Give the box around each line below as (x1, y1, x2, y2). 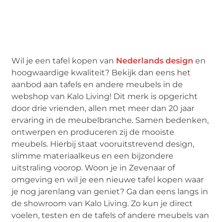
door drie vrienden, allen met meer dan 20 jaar (11, 103, 195, 113)
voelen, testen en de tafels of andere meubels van (11, 210, 210, 220)
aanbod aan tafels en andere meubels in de (11, 79, 183, 89)
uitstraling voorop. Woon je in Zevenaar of (11, 163, 175, 172)
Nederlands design (116, 55, 194, 65)
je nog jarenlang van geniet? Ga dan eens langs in (11, 186, 209, 196)
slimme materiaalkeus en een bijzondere (11, 151, 174, 161)
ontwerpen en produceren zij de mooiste (11, 127, 175, 137)
